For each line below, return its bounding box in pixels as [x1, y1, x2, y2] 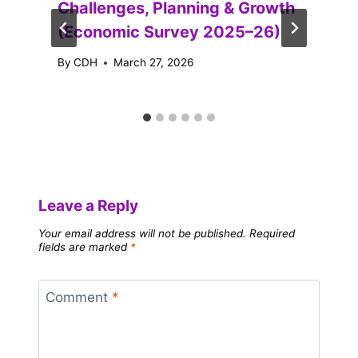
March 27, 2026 [113, 56, 194, 70]
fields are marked [38, 240, 130, 253]
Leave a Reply [38, 196, 138, 215]
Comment [45, 289, 112, 306]
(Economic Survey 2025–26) [58, 22, 280, 42]
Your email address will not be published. [38, 226, 246, 240]
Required [249, 226, 295, 240]
